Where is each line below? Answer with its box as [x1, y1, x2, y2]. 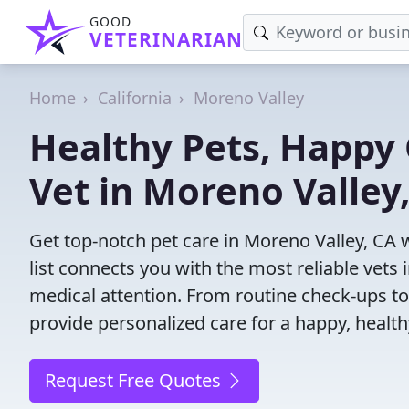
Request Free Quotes [45, 368, 225, 393]
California [98, 87, 172, 109]
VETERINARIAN [89, 26, 243, 52]
